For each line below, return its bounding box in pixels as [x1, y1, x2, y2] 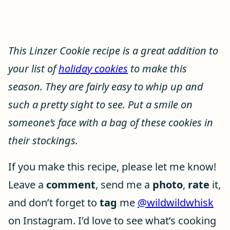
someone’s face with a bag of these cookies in [8, 116, 213, 129]
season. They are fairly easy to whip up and [8, 80, 203, 93]
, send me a [95, 178, 152, 191]
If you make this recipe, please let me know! [8, 160, 216, 174]
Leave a [8, 178, 46, 191]
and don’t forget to [8, 196, 100, 209]
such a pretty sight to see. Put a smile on [8, 98, 193, 111]
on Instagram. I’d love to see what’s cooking [8, 214, 216, 227]
